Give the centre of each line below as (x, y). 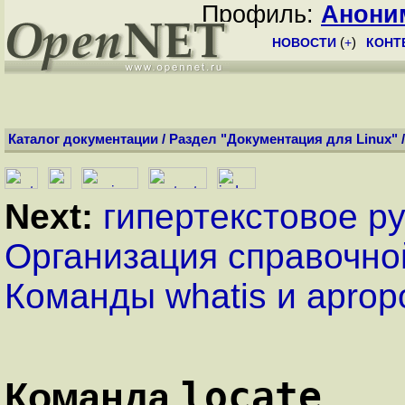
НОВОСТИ (304, 42)
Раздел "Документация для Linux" (283, 139)
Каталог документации (83, 139)
